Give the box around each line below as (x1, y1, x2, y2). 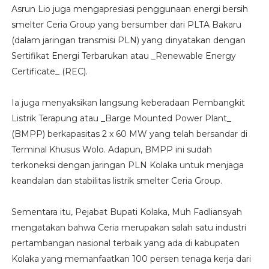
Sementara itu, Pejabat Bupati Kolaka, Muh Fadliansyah (11, 206, 242, 217)
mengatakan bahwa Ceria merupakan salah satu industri (11, 222, 246, 233)
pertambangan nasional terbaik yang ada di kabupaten (11, 237, 240, 249)
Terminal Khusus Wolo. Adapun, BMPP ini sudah (11, 144, 212, 155)
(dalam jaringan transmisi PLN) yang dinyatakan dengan (11, 34, 246, 46)
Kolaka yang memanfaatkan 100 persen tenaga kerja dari (11, 253, 251, 264)
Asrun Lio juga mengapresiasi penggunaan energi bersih (11, 3, 248, 14)
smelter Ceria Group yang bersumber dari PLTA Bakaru (11, 19, 241, 30)
